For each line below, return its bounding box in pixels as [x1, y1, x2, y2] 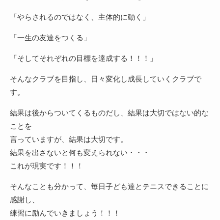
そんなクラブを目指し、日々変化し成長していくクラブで [10, 75, 201, 83]
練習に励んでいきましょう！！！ [10, 209, 120, 217]
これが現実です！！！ [10, 162, 83, 170]
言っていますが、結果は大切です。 [10, 135, 128, 143]
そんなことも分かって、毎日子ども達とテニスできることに [10, 182, 209, 191]
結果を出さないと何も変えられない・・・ [10, 148, 150, 157]
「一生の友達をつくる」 [10, 33, 91, 42]
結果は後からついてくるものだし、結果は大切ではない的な [10, 109, 209, 117]
